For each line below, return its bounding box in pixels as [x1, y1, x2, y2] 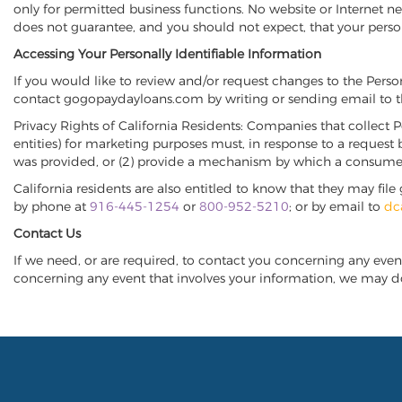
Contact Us [13, 225, 81, 241]
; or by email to [289, 198, 384, 214]
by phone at [13, 198, 90, 214]
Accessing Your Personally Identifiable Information [13, 46, 321, 62]
